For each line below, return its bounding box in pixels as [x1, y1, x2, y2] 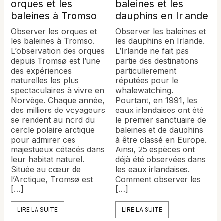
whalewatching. [115, 85, 173, 95]
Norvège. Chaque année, [11, 95, 105, 105]
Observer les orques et [11, 26, 97, 36]
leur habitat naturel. [11, 154, 85, 164]
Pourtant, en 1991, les [115, 95, 197, 105]
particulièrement [115, 65, 176, 75]
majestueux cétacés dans [11, 144, 105, 154]
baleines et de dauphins [115, 124, 203, 135]
